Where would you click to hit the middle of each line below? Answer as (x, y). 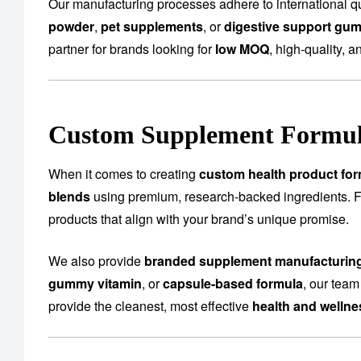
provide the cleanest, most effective (150, 306)
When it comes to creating (124, 174)
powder (71, 27)
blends (69, 197)
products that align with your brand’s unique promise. (199, 219)
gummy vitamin (95, 284)
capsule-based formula (233, 284)
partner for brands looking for (132, 49)
